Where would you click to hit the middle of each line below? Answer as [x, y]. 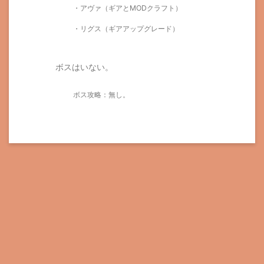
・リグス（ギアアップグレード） [126, 29]
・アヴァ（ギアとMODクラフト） [127, 8]
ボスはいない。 [84, 67]
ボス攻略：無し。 [101, 95]
